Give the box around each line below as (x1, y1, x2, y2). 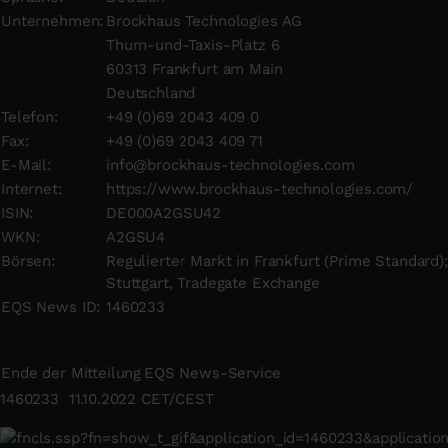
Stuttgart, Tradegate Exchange (106, 274, 320, 292)
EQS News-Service (144, 364, 281, 382)
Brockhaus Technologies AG (106, 12, 303, 30)
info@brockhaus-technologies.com (106, 156, 355, 174)
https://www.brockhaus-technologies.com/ (106, 180, 414, 198)
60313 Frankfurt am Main (106, 60, 283, 78)
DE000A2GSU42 (106, 204, 222, 222)
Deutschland (106, 84, 196, 102)
